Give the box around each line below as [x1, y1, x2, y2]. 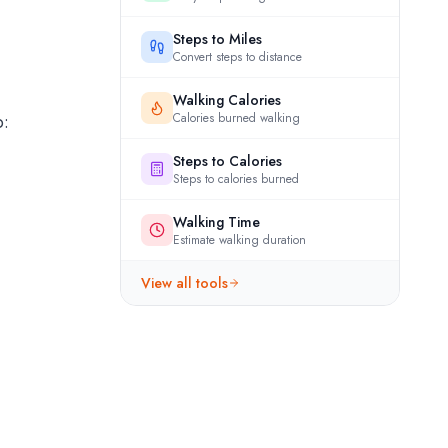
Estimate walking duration [173, 231, 306, 249]
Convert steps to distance [173, 48, 302, 66]
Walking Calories [173, 90, 281, 110]
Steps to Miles [173, 29, 262, 49]
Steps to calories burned [173, 170, 299, 188]
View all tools [141, 273, 228, 293]
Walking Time [173, 212, 260, 232]
